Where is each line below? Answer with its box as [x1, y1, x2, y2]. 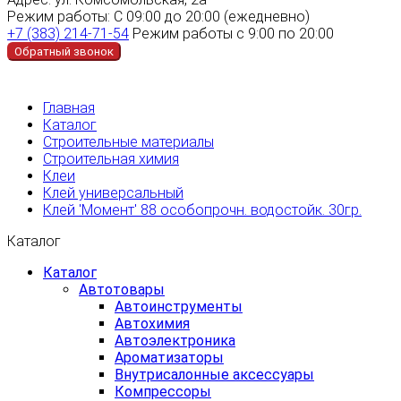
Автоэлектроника [115, 331, 235, 349]
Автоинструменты [115, 297, 243, 315]
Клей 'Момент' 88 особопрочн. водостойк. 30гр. [43, 200, 362, 218]
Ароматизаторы [115, 348, 224, 366]
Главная [43, 98, 95, 116]
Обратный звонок [14, 44, 114, 58]
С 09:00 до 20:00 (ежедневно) [114, 7, 310, 25]
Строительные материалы [43, 132, 214, 150]
